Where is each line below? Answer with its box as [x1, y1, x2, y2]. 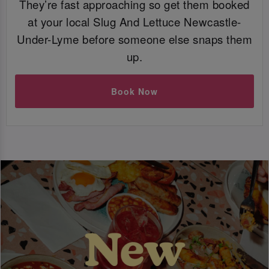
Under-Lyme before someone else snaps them [16, 31, 253, 47]
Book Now [111, 85, 158, 97]
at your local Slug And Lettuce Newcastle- [28, 14, 241, 30]
